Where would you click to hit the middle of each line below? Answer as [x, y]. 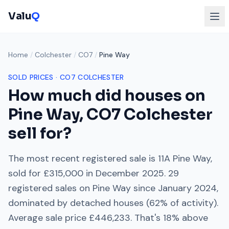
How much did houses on [107, 96]
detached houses [107, 203]
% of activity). [189, 203]
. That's [145, 218]
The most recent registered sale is [83, 158]
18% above [186, 218]
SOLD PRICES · [34, 77]
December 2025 [130, 173]
